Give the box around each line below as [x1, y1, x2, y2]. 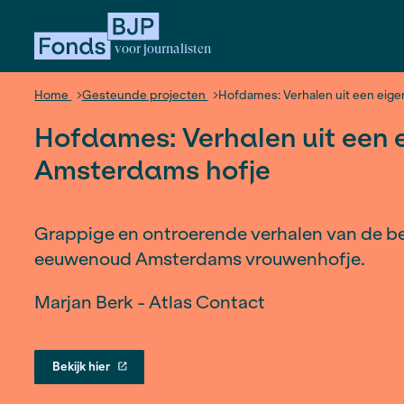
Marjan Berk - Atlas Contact [42, 363, 332, 391]
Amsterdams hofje [42, 190, 339, 234]
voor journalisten [143, 51, 265, 70]
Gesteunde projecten [102, 109, 261, 129]
